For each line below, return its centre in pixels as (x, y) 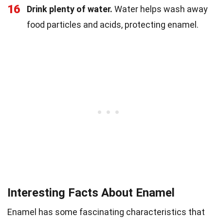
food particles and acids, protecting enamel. (113, 25)
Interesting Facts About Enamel (91, 193)
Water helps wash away (160, 9)
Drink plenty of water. (70, 9)
